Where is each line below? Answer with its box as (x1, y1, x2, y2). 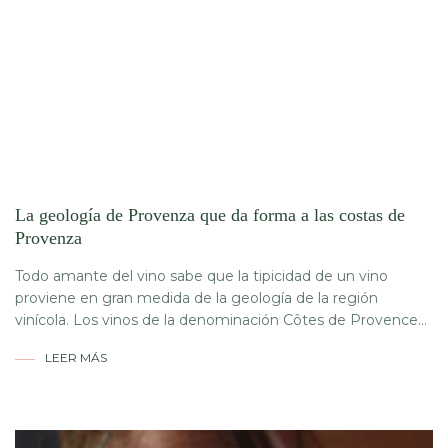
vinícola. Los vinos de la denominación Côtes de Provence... (15, 311, 427, 330)
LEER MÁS (45, 350, 107, 366)
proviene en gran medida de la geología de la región (15, 289, 378, 308)
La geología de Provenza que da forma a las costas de (15, 205, 405, 226)
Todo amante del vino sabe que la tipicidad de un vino (15, 267, 388, 286)
